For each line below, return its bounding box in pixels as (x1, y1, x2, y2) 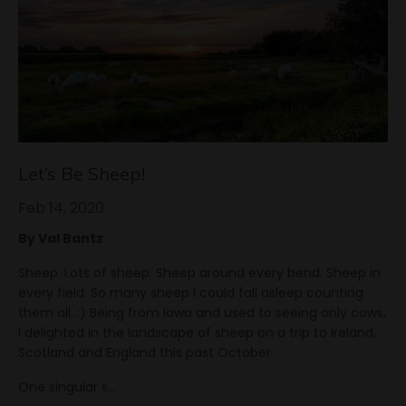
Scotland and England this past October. (18, 343, 274, 362)
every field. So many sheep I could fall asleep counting (18, 283, 363, 302)
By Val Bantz (18, 228, 103, 247)
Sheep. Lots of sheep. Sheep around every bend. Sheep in (18, 263, 381, 282)
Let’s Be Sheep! (18, 161, 145, 185)
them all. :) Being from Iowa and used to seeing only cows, (18, 303, 386, 322)
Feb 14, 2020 (18, 197, 104, 218)
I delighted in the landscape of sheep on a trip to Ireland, (18, 323, 376, 342)
